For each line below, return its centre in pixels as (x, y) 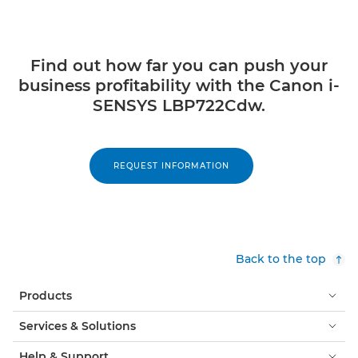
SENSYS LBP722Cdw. (179, 105)
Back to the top (281, 259)
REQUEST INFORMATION (171, 165)
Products (46, 295)
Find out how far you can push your (179, 65)
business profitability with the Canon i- (179, 85)
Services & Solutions (78, 326)
